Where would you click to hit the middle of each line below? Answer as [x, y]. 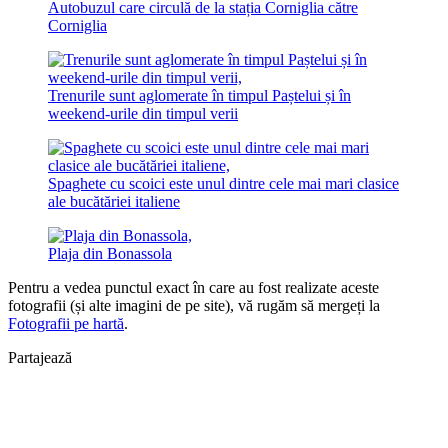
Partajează [40, 358]
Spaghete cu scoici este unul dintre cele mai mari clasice [223, 184]
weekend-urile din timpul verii [143, 114]
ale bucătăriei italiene [114, 202]
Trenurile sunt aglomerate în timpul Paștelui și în [199, 96]
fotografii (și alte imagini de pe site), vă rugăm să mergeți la [194, 306]
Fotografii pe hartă [66, 324]
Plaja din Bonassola [110, 254]
